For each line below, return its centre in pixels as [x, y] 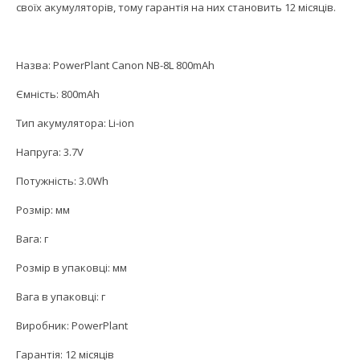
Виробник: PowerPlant [72, 326]
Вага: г [32, 239]
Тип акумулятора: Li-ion [75, 123]
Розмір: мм [43, 210]
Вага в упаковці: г [61, 297]
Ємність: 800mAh [58, 94]
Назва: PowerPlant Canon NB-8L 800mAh [115, 65]
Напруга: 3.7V [50, 152]
